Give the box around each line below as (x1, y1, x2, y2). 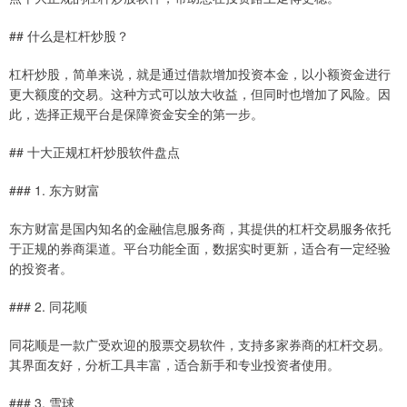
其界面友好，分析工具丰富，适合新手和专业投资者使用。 (9, 355, 340, 374)
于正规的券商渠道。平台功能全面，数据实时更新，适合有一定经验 (9, 239, 391, 258)
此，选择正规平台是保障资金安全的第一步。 (9, 104, 263, 124)
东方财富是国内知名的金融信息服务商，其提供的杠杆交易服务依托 (9, 219, 391, 238)
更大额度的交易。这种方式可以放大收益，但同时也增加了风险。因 (9, 84, 391, 104)
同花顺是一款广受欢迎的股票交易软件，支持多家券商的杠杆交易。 (9, 335, 391, 354)
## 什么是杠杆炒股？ (9, 26, 129, 45)
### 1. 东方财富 (9, 181, 100, 200)
